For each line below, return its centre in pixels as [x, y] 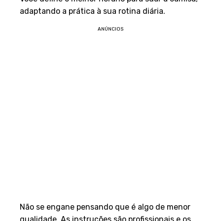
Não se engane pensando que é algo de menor [105, 207]
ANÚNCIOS [110, 29]
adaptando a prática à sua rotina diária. [92, 11]
